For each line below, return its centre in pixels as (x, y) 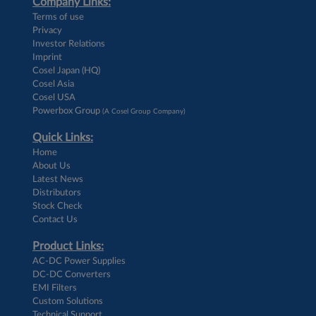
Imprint (47, 57)
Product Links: (68, 246)
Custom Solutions (68, 301)
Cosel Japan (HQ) (66, 70)
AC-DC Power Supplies (79, 261)
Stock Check (57, 206)
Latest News (58, 179)
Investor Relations (69, 43)
